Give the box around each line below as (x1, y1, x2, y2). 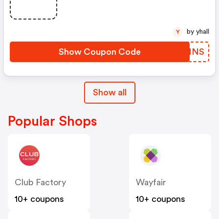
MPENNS (164, 47, 204, 56)
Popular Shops (8, 114, 97, 128)
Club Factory (15, 177, 66, 187)
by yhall (196, 28, 209, 35)
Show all (92, 88, 127, 97)
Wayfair (136, 177, 166, 187)
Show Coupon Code (59, 47, 141, 56)
